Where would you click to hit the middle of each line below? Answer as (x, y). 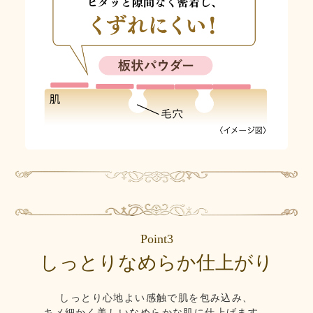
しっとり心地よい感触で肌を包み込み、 (156, 298)
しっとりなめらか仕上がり (156, 263)
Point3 (156, 239)
